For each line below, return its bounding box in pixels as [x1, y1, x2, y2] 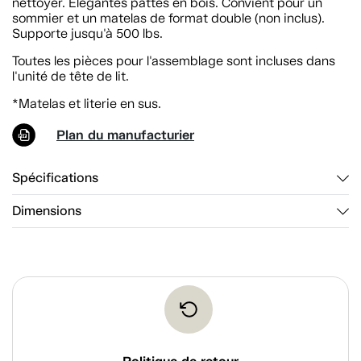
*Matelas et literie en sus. [12, 95, 161, 111]
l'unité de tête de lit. [12, 68, 129, 84]
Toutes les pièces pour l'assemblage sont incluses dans [12, 52, 335, 68]
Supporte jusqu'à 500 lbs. [12, 25, 163, 41]
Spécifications [12, 169, 98, 186]
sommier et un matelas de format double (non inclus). [12, 10, 325, 26]
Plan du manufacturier [56, 126, 194, 143]
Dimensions [12, 202, 81, 219]
